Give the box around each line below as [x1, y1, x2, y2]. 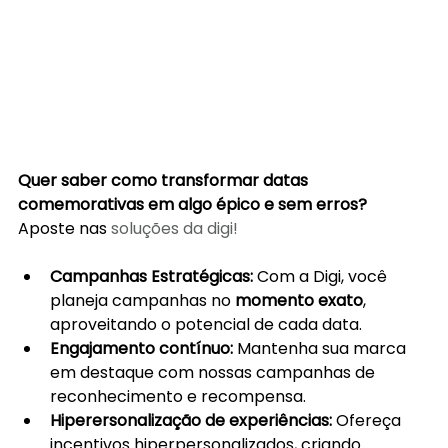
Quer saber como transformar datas [18, 169, 312, 193]
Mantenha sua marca [237, 337, 410, 361]
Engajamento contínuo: [50, 337, 237, 361]
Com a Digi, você [257, 265, 391, 289]
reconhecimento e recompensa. [50, 385, 306, 409]
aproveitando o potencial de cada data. [50, 313, 362, 337]
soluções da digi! [111, 217, 238, 241]
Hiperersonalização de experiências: [50, 409, 336, 433]
